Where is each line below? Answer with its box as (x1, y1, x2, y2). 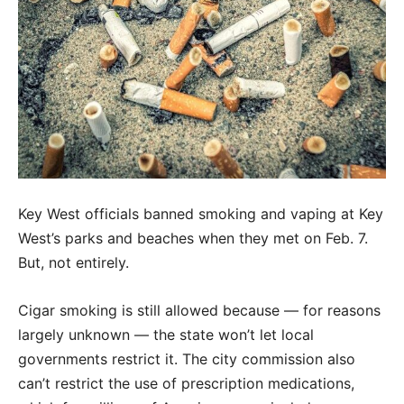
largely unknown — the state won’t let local (18, 326, 314, 344)
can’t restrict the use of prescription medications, (18, 374, 354, 393)
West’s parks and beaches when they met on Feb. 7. (18, 229, 368, 248)
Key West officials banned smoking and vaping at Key (18, 205, 383, 224)
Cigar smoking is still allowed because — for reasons (18, 301, 381, 320)
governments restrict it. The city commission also (18, 350, 355, 369)
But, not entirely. (18, 253, 129, 272)
